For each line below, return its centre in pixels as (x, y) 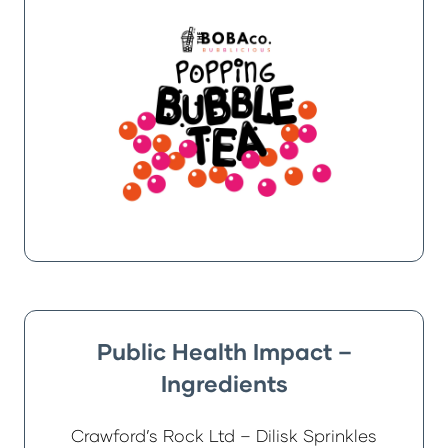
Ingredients (224, 382)
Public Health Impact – (224, 350)
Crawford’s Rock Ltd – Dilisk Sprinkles (224, 435)
